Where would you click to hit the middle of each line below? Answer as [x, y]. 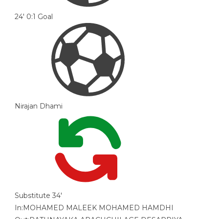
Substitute [33, 196]
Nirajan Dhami [39, 106]
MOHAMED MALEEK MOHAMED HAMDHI [98, 208]
